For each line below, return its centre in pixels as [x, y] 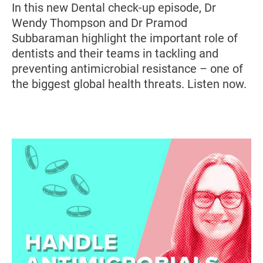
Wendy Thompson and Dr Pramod [100, 23]
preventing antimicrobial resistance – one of [127, 69]
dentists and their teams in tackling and [115, 53]
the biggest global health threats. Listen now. [129, 84]
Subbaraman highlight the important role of [125, 38]
